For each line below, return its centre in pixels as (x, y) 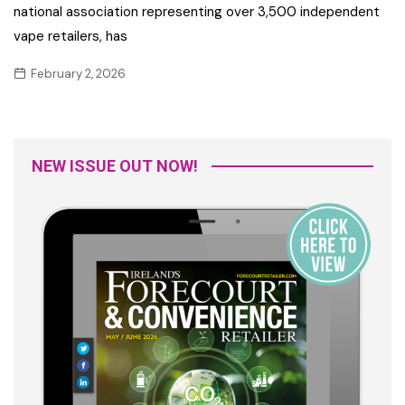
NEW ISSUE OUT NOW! (115, 165)
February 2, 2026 (78, 73)
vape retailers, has (71, 36)
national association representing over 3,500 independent (197, 11)
